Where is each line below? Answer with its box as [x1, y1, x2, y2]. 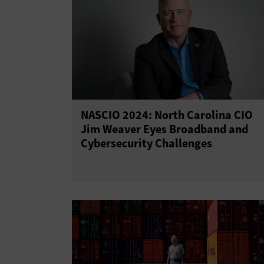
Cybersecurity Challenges [81, 136, 212, 151]
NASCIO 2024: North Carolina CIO [81, 107, 253, 123]
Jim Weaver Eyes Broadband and [81, 121, 248, 137]
